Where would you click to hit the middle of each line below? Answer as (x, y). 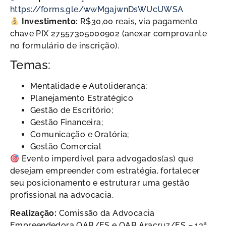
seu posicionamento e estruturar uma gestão (100, 183)
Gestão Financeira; (67, 123)
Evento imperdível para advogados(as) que (106, 159)
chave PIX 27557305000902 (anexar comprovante (108, 34)
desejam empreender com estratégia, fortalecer (105, 171)
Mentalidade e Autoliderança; (89, 86)
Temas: (31, 65)
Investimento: (50, 22)
